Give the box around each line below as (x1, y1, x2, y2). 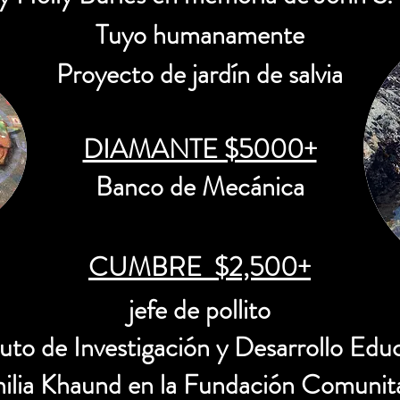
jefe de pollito (129, 291, 271, 329)
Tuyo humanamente (95, 16, 304, 54)
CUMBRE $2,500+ (88, 248, 311, 286)
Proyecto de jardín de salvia (56, 55, 343, 93)
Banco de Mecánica (95, 168, 304, 205)
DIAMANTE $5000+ (82, 130, 317, 168)
